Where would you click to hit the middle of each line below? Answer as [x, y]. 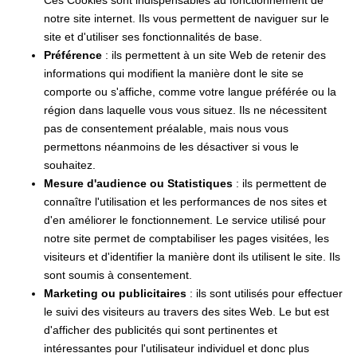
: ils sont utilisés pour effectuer [265, 293]
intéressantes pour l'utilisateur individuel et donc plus [177, 348]
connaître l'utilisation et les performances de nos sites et [185, 201]
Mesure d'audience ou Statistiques [138, 183]
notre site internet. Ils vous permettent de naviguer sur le [186, 18]
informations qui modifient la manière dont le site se [174, 73]
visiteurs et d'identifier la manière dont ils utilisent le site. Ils [192, 256]
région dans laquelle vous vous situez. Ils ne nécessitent [185, 110]
